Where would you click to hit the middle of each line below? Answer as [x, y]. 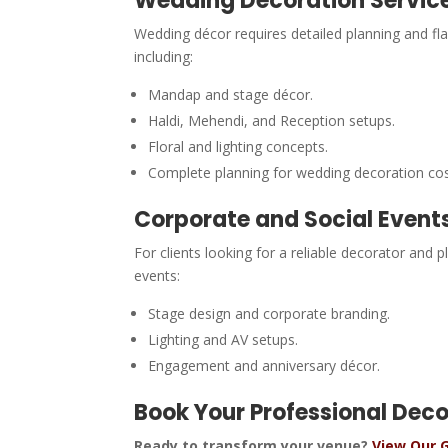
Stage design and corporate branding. [269, 313]
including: [164, 56]
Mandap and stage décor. [231, 94]
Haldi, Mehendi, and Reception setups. [272, 120]
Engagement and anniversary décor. [264, 365]
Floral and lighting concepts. [238, 146]
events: [157, 275]
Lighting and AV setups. [223, 339]
